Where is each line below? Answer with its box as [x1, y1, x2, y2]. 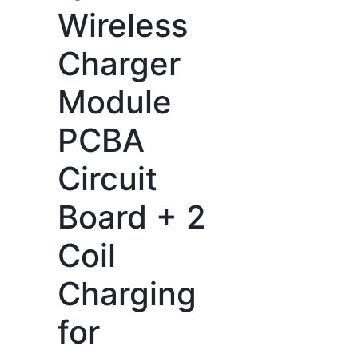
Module [57, 82, 172, 121]
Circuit [57, 159, 157, 198]
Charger [57, 44, 181, 83]
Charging [57, 274, 197, 313]
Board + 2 [57, 197, 206, 237]
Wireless [57, 6, 188, 45]
